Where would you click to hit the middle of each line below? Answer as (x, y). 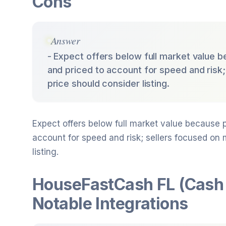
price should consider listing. (108, 84)
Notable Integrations (110, 204)
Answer (65, 41)
